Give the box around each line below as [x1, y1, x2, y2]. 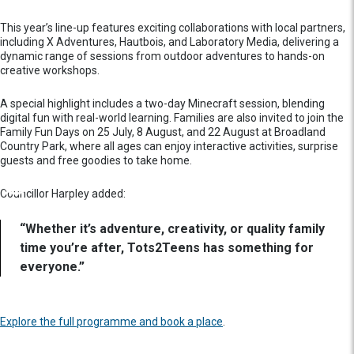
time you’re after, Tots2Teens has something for [20, 239, 314, 255]
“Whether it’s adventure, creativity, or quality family [20, 220, 325, 236]
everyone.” [20, 258, 85, 274]
